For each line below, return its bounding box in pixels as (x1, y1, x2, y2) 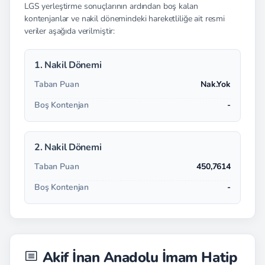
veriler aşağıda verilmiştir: (24, 25, 115, 37)
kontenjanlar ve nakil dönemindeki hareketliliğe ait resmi (24, 13, 225, 24)
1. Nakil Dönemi (34, 59, 102, 72)
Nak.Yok (200, 79, 231, 90)
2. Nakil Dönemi (34, 141, 102, 154)
